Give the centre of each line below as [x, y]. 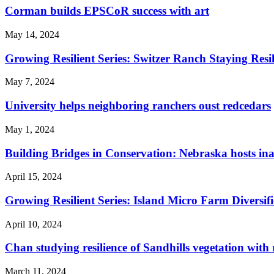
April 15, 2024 [33, 177]
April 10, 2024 [33, 224]
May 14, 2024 [32, 34]
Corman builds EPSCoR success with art [107, 11]
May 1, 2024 [30, 129]
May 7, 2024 [30, 82]
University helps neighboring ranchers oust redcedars [138, 106]
